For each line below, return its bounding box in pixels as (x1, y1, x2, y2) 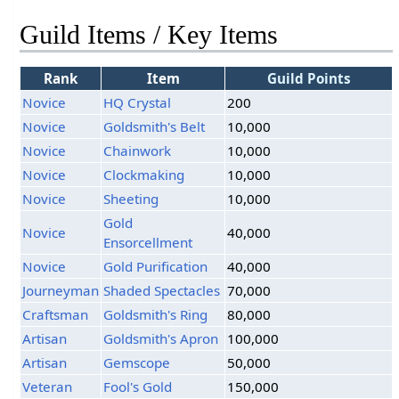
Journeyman (22, 281, 100, 300)
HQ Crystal (103, 94, 172, 112)
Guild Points (266, 69, 351, 88)
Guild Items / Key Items (20, 20, 279, 51)
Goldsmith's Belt (103, 118, 206, 136)
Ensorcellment (103, 233, 193, 252)
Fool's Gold (103, 378, 173, 396)
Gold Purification (103, 257, 208, 276)
